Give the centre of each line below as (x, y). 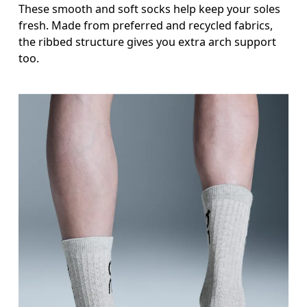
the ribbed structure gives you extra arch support (148, 42)
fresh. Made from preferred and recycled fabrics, (146, 26)
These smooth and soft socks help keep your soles (150, 9)
